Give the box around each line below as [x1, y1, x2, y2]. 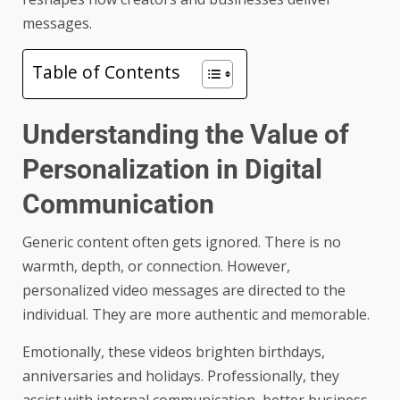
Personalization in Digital [22, 154, 322, 186]
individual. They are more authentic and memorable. [22, 304, 370, 325]
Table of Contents [32, 60, 179, 85]
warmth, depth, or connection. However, [22, 256, 290, 277]
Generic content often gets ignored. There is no [22, 232, 341, 253]
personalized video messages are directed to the [22, 280, 346, 301]
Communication [22, 188, 214, 221]
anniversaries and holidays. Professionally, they [22, 366, 339, 387]
